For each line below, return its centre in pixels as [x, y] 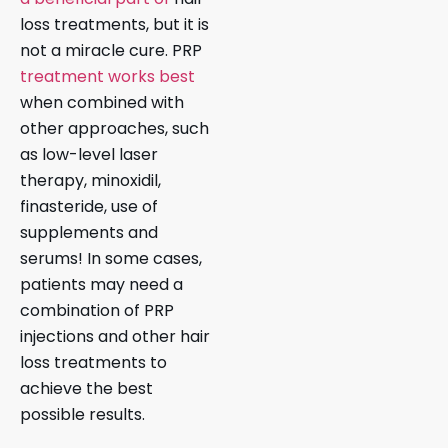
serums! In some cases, [111, 258]
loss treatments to [93, 362]
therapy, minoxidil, [90, 180]
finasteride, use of [89, 206]
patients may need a [101, 284]
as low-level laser [89, 154]
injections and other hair [115, 336]
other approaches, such [114, 128]
